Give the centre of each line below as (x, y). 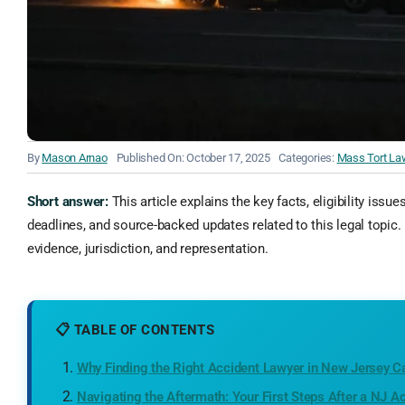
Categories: (308, 157)
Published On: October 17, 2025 (193, 157)
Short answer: (67, 202)
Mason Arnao (75, 157)
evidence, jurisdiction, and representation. (147, 249)
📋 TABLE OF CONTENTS (135, 330)
